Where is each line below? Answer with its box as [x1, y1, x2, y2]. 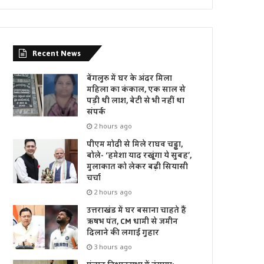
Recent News [32, 46, 81, 61]
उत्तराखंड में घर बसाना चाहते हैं [87, 203, 187, 218]
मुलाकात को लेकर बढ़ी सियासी [87, 160, 189, 174]
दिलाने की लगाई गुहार [87, 226, 160, 240]
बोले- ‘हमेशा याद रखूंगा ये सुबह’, [87, 148, 192, 163]
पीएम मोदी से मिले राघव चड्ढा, [87, 137, 183, 152]
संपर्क [87, 105, 106, 120]
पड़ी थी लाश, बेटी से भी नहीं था [87, 94, 185, 108]
